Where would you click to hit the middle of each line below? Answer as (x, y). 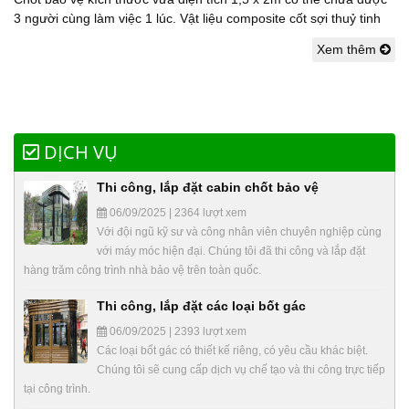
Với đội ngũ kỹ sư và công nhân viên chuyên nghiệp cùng (239, 232)
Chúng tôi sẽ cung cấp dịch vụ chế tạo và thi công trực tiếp (241, 370)
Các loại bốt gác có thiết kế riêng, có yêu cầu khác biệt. (232, 351)
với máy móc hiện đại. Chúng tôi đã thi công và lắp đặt (231, 252)
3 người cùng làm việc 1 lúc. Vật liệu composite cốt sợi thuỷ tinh (197, 19)
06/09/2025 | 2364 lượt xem (177, 213)
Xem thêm (348, 50)
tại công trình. (57, 389)
